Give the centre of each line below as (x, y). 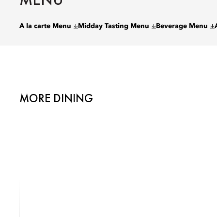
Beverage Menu (182, 26)
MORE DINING (56, 98)
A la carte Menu (45, 26)
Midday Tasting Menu (114, 26)
